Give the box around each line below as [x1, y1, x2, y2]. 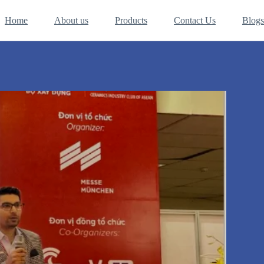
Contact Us [173, 15, 216, 25]
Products [114, 15, 147, 25]
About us [54, 15, 88, 25]
